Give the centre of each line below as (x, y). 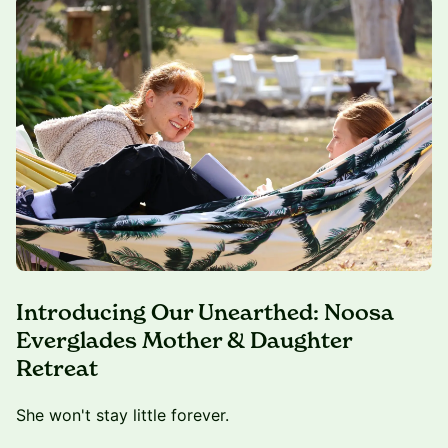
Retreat (57, 369)
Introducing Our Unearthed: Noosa (205, 313)
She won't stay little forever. (122, 415)
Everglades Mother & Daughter (184, 341)
